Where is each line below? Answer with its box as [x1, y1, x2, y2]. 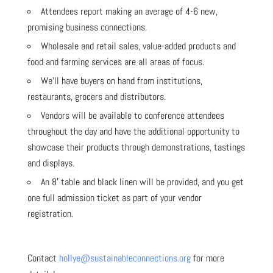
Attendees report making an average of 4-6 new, [40, 4, 218, 18]
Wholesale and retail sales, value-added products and [40, 39, 236, 52]
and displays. [27, 156, 74, 169]
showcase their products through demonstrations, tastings [27, 140, 245, 154]
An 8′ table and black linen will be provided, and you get [40, 175, 244, 188]
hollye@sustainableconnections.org [58, 251, 191, 264]
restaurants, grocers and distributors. [27, 90, 166, 103]
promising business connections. [27, 20, 147, 34]
